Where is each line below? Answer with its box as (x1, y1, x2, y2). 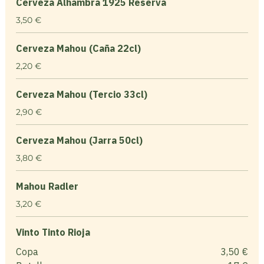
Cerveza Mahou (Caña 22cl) (15, 42, 141, 54)
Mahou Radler (15, 180, 78, 192)
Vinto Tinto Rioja (15, 226, 90, 238)
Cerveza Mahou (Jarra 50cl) (15, 134, 143, 146)
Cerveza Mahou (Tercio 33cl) (15, 88, 147, 100)
